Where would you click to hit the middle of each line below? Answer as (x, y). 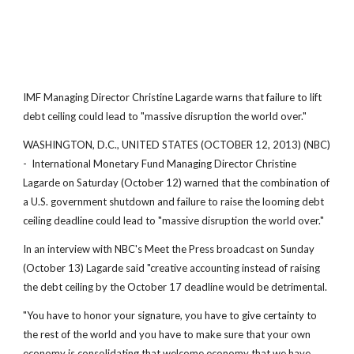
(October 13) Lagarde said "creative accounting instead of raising (172, 268)
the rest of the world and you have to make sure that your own (167, 334)
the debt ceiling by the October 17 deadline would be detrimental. (175, 287)
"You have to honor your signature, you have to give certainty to (170, 315)
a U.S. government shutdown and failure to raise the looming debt (174, 201)
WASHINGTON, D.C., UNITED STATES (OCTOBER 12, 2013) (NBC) (177, 145)
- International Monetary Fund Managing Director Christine (160, 164)
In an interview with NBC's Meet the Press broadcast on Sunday (169, 249)
